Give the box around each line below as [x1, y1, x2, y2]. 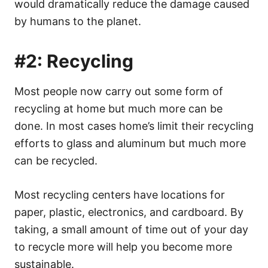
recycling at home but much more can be [14, 102, 223, 115]
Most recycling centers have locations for [14, 188, 225, 201]
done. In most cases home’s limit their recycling [14, 119, 254, 132]
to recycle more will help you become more [14, 240, 232, 253]
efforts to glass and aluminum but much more [14, 136, 246, 150]
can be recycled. [14, 154, 98, 167]
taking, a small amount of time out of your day [14, 223, 248, 236]
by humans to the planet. [14, 14, 141, 28]
